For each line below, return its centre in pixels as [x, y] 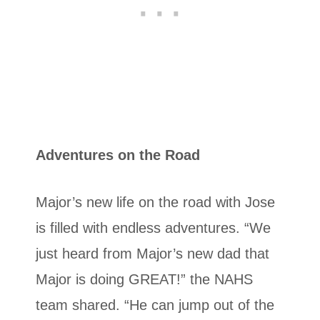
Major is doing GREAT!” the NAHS [144, 279]
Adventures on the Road [118, 155]
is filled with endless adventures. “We [153, 227]
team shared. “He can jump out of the [155, 305]
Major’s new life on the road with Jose [155, 202]
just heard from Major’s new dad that [152, 253]
